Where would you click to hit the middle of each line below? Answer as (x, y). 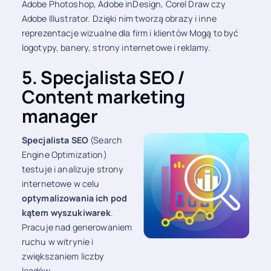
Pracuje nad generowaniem (77, 227)
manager (60, 116)
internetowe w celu (60, 183)
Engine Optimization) (64, 154)
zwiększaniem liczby (63, 256)
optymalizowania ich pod (74, 198)
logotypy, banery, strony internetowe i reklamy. (116, 47)
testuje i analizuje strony (73, 169)
